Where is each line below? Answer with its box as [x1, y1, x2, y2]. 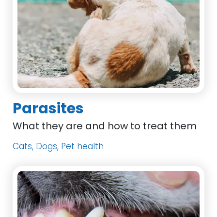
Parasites [13, 98, 84, 119]
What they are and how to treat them [13, 119, 197, 133]
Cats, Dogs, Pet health [13, 140, 104, 152]
